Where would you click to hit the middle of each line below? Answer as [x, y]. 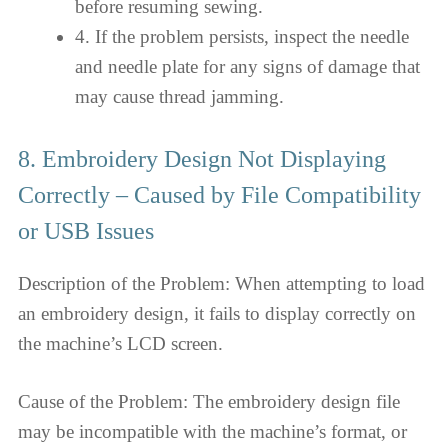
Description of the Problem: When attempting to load [221, 283]
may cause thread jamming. [179, 96]
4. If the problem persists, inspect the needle [242, 36]
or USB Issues [86, 230]
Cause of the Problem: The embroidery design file [209, 401]
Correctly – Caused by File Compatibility [219, 194]
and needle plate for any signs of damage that [247, 66]
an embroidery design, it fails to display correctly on [217, 313]
